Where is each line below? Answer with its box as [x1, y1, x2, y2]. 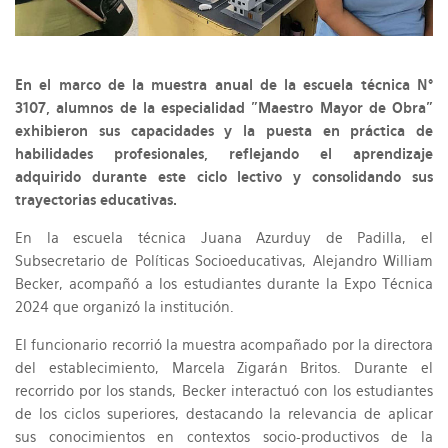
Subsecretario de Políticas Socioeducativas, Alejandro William [15, 253, 433, 270]
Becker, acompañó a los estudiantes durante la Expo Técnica [15, 276, 433, 293]
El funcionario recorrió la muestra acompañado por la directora [15, 337, 433, 354]
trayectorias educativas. [15, 192, 177, 209]
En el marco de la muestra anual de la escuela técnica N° [15, 77, 433, 94]
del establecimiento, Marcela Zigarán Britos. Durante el [15, 360, 433, 377]
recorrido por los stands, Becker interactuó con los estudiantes [15, 383, 433, 400]
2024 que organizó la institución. [15, 299, 234, 316]
